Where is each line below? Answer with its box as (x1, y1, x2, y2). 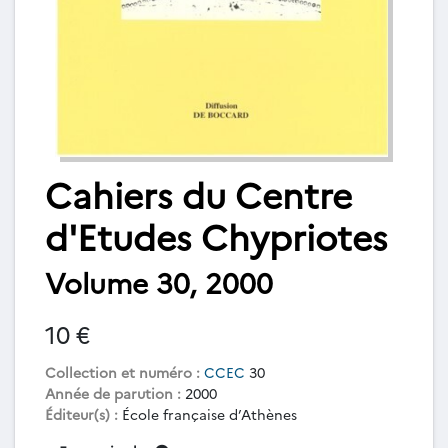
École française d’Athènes (118, 403, 297, 424)
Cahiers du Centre (45, 168, 352, 218)
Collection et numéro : (45, 361, 200, 382)
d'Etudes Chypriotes (45, 210, 388, 260)
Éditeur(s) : (45, 403, 118, 424)
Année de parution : (45, 382, 181, 403)
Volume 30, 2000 (45, 261, 273, 301)
